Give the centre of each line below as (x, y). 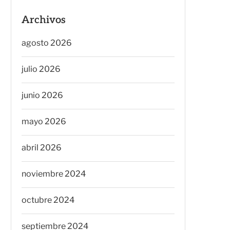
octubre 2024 (48, 200)
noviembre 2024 (54, 174)
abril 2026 (42, 147)
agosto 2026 (47, 43)
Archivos (44, 20)
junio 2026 (42, 95)
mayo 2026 (44, 121)
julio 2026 (41, 69)
